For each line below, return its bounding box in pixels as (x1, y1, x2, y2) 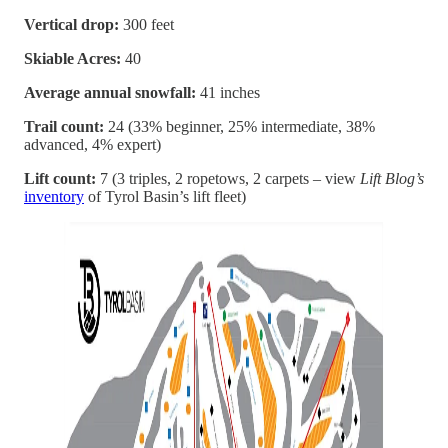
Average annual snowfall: (24, 84, 200, 102)
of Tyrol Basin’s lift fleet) (84, 188, 246, 206)
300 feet (119, 16, 174, 34)
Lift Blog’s (360, 170, 424, 188)
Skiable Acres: (24, 50, 121, 68)
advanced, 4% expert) (24, 136, 161, 154)
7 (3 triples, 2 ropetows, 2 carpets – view (96, 170, 360, 188)
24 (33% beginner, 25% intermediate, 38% (104, 118, 375, 136)
